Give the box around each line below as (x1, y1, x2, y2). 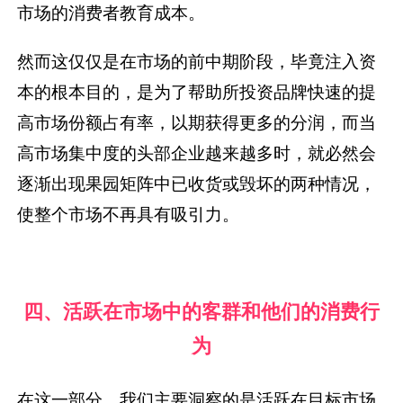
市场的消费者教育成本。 (17, 2, 206, 24)
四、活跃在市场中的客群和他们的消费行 (23, 299, 380, 323)
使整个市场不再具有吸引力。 (17, 202, 240, 225)
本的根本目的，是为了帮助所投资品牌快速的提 (17, 80, 377, 103)
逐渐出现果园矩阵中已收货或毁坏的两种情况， (17, 172, 377, 194)
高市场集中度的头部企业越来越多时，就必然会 (17, 141, 377, 164)
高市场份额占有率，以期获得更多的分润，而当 (17, 111, 377, 133)
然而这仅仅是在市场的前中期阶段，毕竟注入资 (17, 49, 377, 72)
